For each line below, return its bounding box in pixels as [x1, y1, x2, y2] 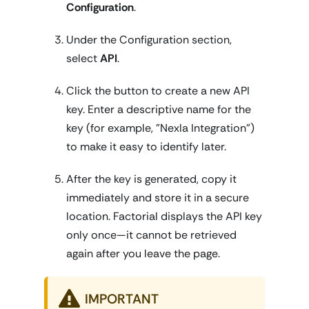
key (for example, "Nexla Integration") [66, 121, 255, 135]
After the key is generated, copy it [66, 172, 237, 186]
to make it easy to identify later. [66, 139, 226, 154]
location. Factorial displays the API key [66, 209, 262, 223]
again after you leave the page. [66, 246, 220, 261]
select [66, 51, 100, 66]
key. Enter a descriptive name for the [66, 102, 251, 117]
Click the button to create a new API [66, 83, 250, 98]
